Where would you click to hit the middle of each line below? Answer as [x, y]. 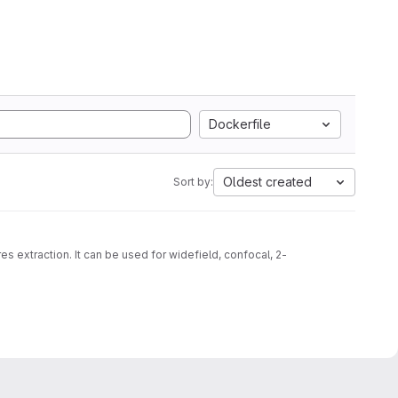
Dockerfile [240, 124]
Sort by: [193, 182]
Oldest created [267, 182]
